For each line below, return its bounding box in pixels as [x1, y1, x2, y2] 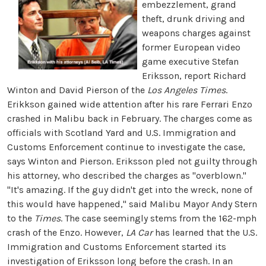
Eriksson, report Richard [141, 70, 246, 81]
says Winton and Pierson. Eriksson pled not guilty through [7, 156, 257, 167]
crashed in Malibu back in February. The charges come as [7, 113, 252, 124]
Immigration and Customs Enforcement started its [7, 241, 226, 252]
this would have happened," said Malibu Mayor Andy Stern [7, 198, 257, 210]
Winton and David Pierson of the [7, 84, 147, 96]
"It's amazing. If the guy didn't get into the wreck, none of [7, 184, 252, 195]
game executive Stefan [141, 56, 239, 67]
